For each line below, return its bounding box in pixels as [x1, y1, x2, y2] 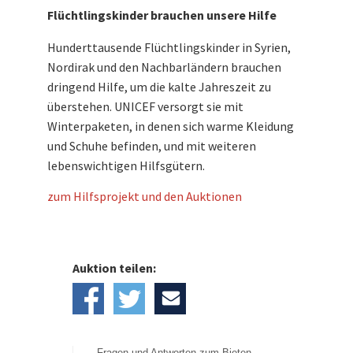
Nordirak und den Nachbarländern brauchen [47, 58, 281, 75]
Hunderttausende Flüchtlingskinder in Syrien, [47, 39, 291, 55]
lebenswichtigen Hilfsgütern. [47, 157, 205, 173]
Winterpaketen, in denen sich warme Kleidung [47, 117, 294, 134]
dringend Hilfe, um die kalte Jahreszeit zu [47, 78, 271, 95]
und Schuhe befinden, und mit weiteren [47, 137, 256, 154]
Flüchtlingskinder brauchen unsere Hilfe [47, 6, 277, 23]
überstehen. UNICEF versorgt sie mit [47, 98, 243, 114]
